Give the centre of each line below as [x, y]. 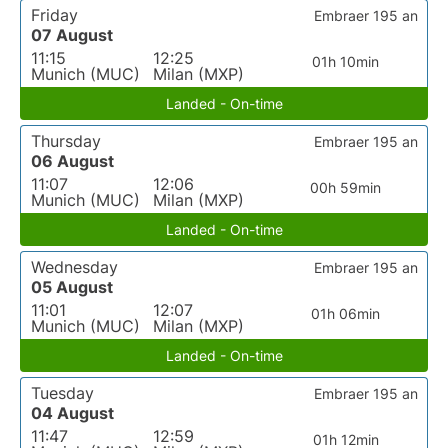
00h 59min [346, 187]
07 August [72, 35]
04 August [72, 413]
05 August [72, 287]
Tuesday [62, 393]
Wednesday [74, 267]
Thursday [66, 141]
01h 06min [346, 313]
